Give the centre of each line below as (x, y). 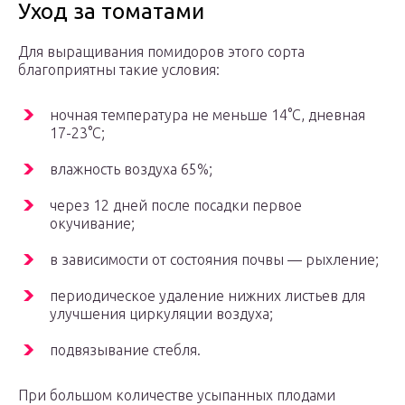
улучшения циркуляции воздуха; (161, 314)
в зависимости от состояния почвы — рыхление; (214, 260)
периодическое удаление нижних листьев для (207, 296)
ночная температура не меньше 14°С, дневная (207, 115)
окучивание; (92, 224)
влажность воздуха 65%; (131, 170)
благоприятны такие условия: (119, 70)
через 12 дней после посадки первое (176, 206)
